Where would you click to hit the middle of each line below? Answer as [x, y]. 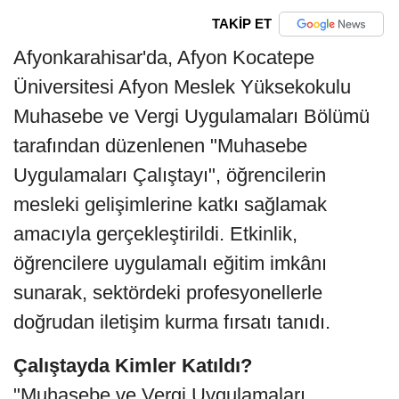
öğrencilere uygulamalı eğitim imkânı [170, 263]
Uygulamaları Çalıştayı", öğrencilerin [170, 175]
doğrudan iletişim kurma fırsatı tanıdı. [172, 322]
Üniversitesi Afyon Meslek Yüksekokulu [182, 86]
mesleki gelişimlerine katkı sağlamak [170, 204]
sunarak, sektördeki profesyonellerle [168, 292]
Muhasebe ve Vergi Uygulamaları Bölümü [191, 116]
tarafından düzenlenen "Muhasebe [160, 145]
